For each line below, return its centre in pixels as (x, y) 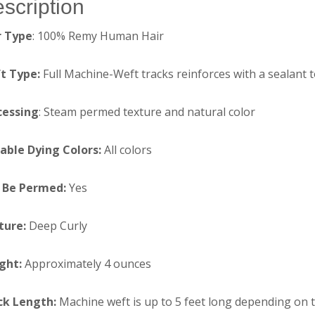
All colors (127, 149)
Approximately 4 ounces (87, 263)
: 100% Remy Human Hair (98, 36)
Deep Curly (57, 225)
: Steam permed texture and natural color (147, 111)
